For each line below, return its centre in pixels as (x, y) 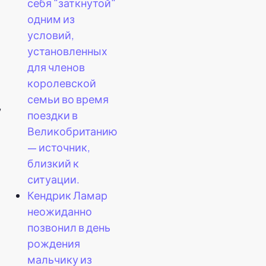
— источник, (59, 147)
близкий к (53, 163)
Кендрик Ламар (67, 195)
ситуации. (53, 179)
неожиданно (60, 211)
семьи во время (68, 99)
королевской (62, 83)
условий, (51, 34)
